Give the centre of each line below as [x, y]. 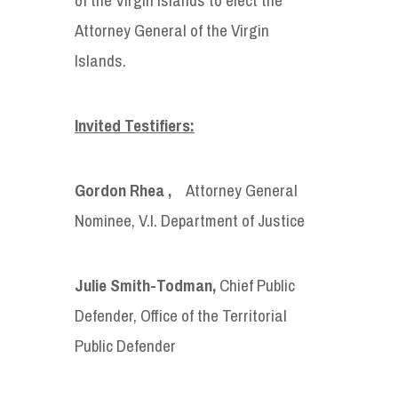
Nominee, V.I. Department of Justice [190, 220]
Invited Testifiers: [135, 125]
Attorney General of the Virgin [172, 30]
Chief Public [257, 285]
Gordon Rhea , [130, 190]
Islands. [100, 60]
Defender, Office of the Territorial [181, 315]
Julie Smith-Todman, [147, 285]
